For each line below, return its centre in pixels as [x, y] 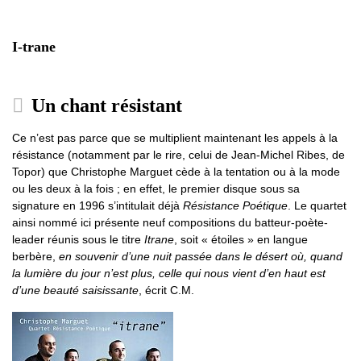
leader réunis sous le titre [78, 240]
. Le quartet [317, 206]
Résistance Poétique [235, 206]
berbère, [35, 257]
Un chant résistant [104, 106]
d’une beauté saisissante [75, 290]
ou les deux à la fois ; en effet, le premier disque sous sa [156, 189]
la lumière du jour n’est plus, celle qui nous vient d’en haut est [169, 274]
